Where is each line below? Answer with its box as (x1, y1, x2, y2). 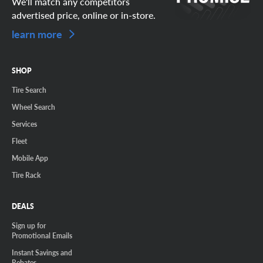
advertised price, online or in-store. (12, 8, 156, 22)
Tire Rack (12, 170, 41, 180)
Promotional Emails (12, 231, 72, 241)
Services (12, 119, 37, 129)
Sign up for (12, 221, 46, 231)
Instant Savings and (12, 248, 72, 258)
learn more (12, 26, 65, 42)
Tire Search (12, 85, 46, 95)
